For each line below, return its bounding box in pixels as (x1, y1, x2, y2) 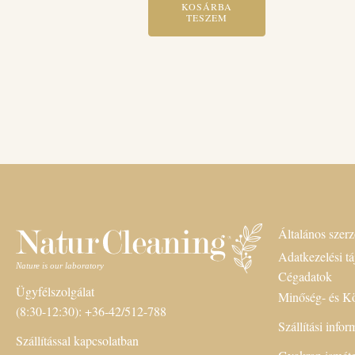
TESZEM (186, 11, 228, 25)
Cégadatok (278, 268, 332, 284)
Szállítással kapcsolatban (16, 332, 143, 349)
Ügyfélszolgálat (16, 283, 94, 300)
